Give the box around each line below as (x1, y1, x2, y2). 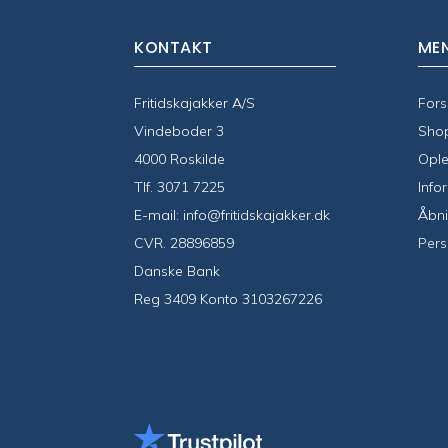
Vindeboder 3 (134, 122, 225, 141)
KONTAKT (134, 36, 213, 60)
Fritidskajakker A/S (134, 94, 256, 113)
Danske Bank (134, 262, 221, 281)
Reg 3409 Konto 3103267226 (134, 290, 323, 309)
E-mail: (134, 206, 184, 225)
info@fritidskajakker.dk (183, 206, 331, 225)
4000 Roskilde (134, 150, 226, 169)
